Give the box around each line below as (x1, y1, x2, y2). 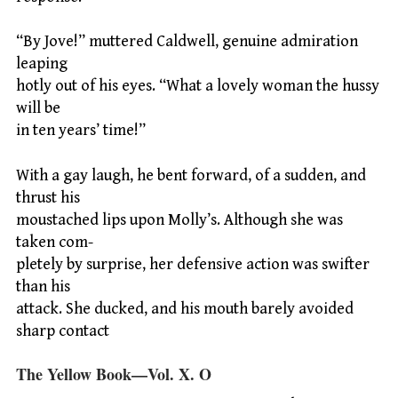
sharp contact (16, 321, 109, 340)
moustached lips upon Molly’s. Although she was (16, 210, 343, 229)
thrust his (16, 187, 80, 207)
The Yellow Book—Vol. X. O (16, 362, 211, 386)
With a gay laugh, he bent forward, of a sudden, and (16, 165, 366, 185)
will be (16, 99, 60, 118)
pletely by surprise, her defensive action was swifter (16, 254, 370, 274)
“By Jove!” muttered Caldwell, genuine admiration (16, 32, 358, 52)
